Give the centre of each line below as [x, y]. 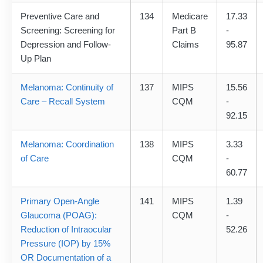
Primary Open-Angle [60, 201]
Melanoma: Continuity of [67, 87]
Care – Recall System [63, 102]
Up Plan [36, 59]
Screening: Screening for [68, 31]
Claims [186, 45]
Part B [184, 31]
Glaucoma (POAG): [59, 215]
